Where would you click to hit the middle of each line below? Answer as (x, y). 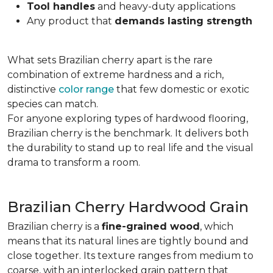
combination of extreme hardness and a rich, (115, 75)
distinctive (33, 89)
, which (217, 226)
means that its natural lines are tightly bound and (128, 241)
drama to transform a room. (75, 162)
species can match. (55, 104)
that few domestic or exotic (182, 89)
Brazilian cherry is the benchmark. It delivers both (128, 133)
